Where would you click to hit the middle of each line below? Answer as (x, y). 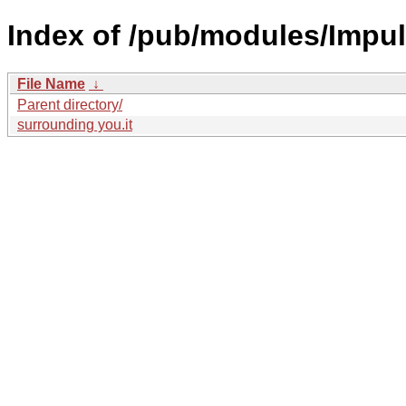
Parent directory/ (70, 104)
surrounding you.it (75, 124)
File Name (51, 83)
